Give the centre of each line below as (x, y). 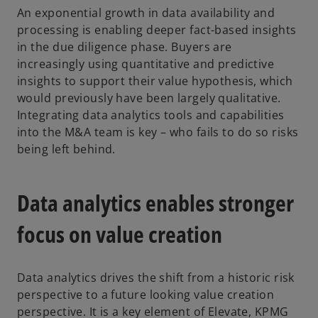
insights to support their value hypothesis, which (155, 81)
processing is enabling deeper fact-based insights (157, 29)
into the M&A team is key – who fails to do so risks (158, 132)
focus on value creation (120, 234)
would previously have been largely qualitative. (149, 98)
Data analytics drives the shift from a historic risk (156, 277)
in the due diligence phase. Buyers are (125, 46)
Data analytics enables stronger (155, 203)
